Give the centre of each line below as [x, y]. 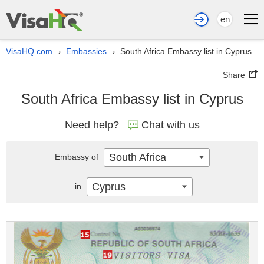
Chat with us [170, 125]
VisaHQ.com [29, 51]
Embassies [86, 51]
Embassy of [77, 157]
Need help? [92, 125]
